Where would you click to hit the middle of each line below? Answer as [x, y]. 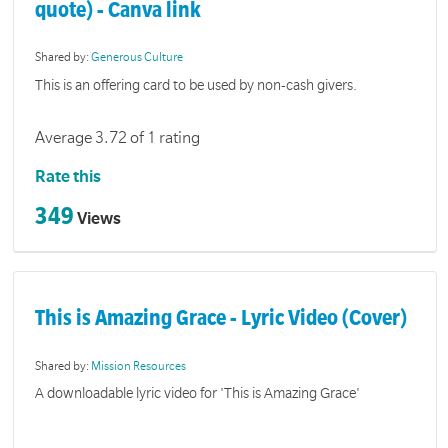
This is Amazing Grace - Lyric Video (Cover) [221, 318]
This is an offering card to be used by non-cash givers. [196, 84]
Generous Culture [137, 58]
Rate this [68, 177]
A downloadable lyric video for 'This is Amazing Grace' [198, 393]
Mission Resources [139, 366]
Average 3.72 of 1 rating [118, 138]
